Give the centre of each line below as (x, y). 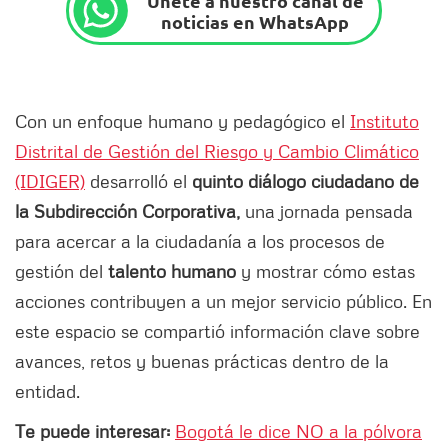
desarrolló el (138, 181)
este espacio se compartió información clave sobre (217, 331)
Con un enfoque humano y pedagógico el (182, 121)
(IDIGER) (50, 181)
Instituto (384, 121)
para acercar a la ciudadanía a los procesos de (200, 241)
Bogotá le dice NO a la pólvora (298, 431)
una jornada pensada (326, 211)
